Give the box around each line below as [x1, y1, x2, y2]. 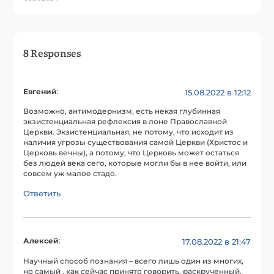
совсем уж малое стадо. [23, 169, 117, 179]
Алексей [23, 237, 59, 246]
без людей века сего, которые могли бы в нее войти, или [23, 159, 247, 168]
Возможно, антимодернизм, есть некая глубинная [23, 107, 221, 116]
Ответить [23, 188, 61, 199]
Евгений [23, 87, 57, 96]
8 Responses [23, 45, 81, 60]
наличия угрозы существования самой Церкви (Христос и [23, 138, 248, 147]
